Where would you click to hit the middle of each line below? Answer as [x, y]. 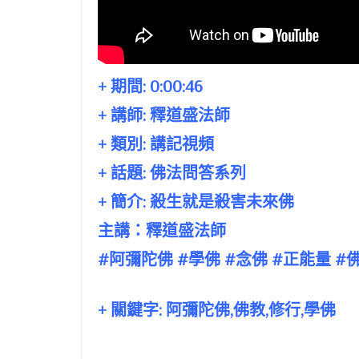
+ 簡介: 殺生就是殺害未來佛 [196, 202]
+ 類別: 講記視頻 [156, 145]
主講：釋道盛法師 [162, 231]
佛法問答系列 [198, 173]
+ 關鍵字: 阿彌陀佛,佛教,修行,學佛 [217, 311]
